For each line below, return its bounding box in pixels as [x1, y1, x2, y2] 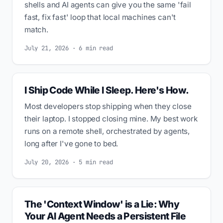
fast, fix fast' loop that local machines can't [24, 12, 176, 22]
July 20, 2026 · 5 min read [24, 157, 113, 166]
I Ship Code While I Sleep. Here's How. [24, 84, 189, 97]
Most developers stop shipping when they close [24, 102, 192, 111]
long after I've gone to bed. [24, 139, 118, 149]
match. [24, 25, 48, 35]
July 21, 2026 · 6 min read [24, 43, 113, 52]
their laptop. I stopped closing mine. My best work [24, 114, 198, 124]
